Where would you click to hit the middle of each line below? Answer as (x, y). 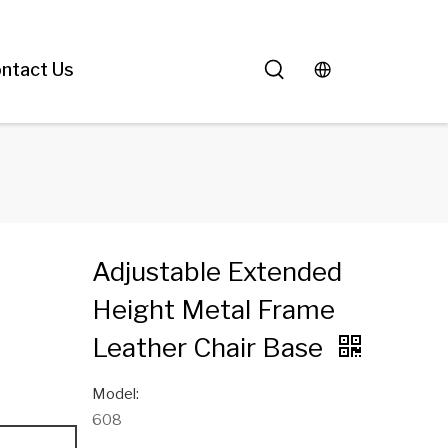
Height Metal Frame (213, 309)
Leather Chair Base (210, 347)
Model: (115, 394)
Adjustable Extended (216, 271)
